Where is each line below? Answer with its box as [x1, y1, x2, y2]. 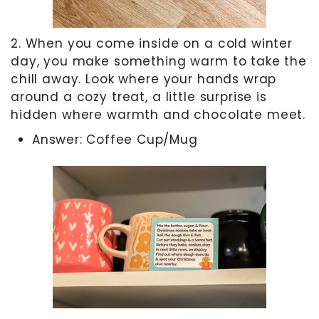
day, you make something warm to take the [11, 52, 308, 70]
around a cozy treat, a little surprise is [11, 88, 267, 105]
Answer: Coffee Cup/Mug [32, 130, 198, 148]
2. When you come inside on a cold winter [11, 34, 293, 52]
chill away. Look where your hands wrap [11, 70, 277, 88]
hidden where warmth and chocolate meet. [11, 105, 306, 123]
